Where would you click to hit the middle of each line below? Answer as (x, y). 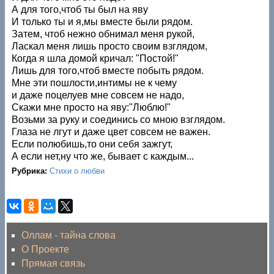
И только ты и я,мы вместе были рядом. (102, 21)
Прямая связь (54, 264)
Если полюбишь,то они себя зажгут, (92, 144)
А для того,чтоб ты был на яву (80, 9)
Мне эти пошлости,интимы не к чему (94, 83)
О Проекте (46, 249)
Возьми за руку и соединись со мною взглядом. (119, 119)
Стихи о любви (77, 171)
